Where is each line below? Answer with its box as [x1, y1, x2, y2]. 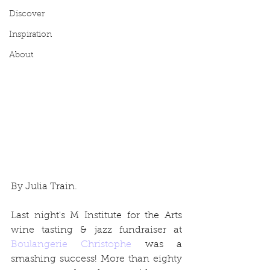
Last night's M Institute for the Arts [11, 210, 182, 221]
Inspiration [9, 31, 52, 39]
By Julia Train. [11, 181, 77, 192]
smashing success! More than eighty [11, 254, 182, 264]
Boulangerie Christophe [11, 239, 132, 250]
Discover [9, 10, 45, 19]
